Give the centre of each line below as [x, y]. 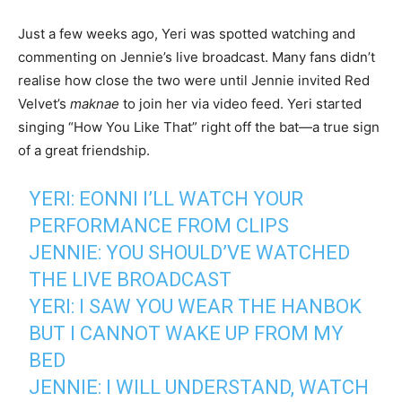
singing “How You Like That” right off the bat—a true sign [199, 127]
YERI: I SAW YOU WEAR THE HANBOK [196, 306]
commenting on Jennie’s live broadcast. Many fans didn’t [197, 57]
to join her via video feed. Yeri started [240, 103]
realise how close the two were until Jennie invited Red [194, 80]
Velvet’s [44, 103]
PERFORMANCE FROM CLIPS [159, 225]
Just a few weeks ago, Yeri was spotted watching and [187, 33]
